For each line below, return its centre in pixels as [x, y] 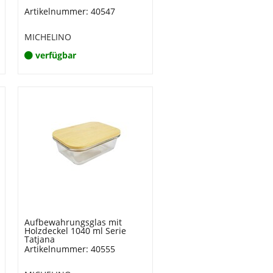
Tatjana [39, 239]
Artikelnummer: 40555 [69, 249]
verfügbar [55, 55]
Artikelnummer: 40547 [69, 11]
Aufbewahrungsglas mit [73, 222]
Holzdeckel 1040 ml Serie [75, 231]
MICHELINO [48, 37]
